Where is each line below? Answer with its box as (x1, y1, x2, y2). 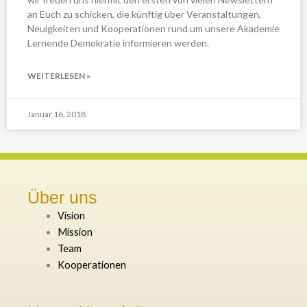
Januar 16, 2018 (27, 108, 86, 119)
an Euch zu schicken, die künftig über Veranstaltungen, (27, 8, 261, 20)
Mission (57, 225, 93, 238)
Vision (57, 209, 85, 221)
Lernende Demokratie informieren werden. (27, 36, 209, 49)
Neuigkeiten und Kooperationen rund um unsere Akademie (27, 22, 280, 34)
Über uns (27, 187, 97, 207)
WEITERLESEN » (27, 70, 90, 81)
